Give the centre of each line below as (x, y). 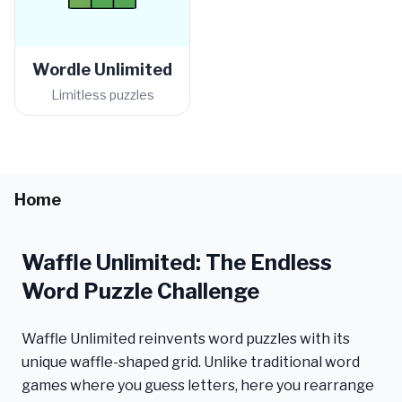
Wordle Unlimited (102, 70)
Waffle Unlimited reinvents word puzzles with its (186, 339)
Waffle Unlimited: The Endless (177, 262)
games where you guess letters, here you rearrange (198, 385)
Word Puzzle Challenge (140, 291)
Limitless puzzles (102, 95)
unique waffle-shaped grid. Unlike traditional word (191, 362)
